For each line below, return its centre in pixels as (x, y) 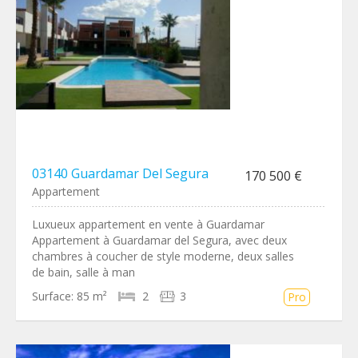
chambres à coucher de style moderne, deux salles (163, 256)
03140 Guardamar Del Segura (120, 173)
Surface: (53, 296)
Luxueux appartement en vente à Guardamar (148, 224)
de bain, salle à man (84, 272)
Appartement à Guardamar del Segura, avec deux (159, 240)
